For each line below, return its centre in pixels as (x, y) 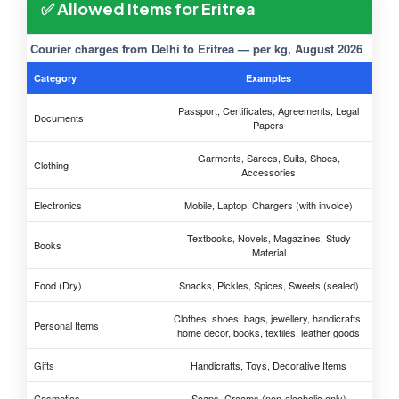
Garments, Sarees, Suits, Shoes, (269, 158)
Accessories (269, 172)
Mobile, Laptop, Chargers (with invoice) (269, 205)
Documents (59, 118)
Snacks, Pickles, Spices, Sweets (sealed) (269, 285)
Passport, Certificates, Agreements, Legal (269, 111)
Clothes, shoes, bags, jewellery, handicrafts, (269, 318)
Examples (269, 78)
